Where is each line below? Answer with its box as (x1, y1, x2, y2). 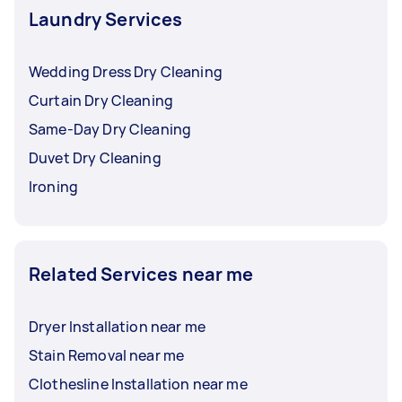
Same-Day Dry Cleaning (29, 119, 192, 139)
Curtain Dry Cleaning (29, 91, 173, 110)
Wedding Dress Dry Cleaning (29, 62, 223, 82)
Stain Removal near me (29, 345, 185, 365)
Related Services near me (29, 262, 254, 286)
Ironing (29, 177, 79, 197)
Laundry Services (29, 7, 183, 31)
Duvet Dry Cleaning (29, 148, 162, 168)
